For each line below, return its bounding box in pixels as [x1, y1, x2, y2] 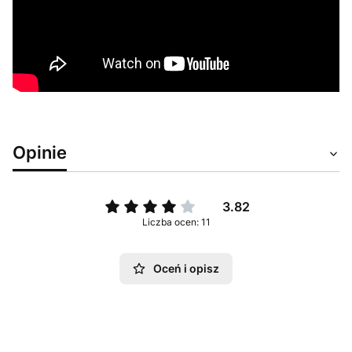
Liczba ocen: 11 [141, 216, 211, 229]
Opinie [13, 141, 67, 163]
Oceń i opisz [153, 262, 219, 276]
